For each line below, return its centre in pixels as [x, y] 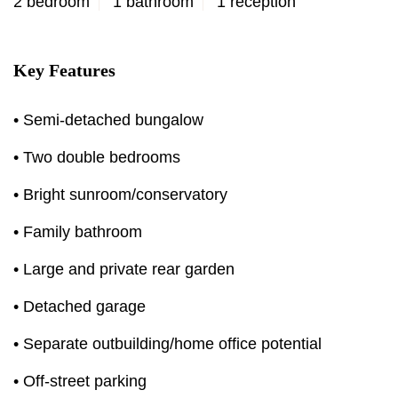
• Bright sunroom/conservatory [120, 195]
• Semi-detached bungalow [108, 120]
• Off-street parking [80, 381]
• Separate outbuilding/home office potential [167, 344]
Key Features [64, 70]
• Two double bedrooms [97, 157]
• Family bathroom [78, 232]
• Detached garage [80, 306]
